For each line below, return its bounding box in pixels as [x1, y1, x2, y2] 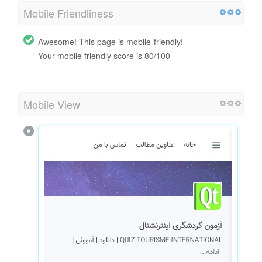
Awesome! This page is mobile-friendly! [38, 36, 183, 48]
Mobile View [23, 96, 80, 112]
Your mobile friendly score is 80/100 [38, 50, 170, 62]
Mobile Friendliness [23, 5, 113, 21]
